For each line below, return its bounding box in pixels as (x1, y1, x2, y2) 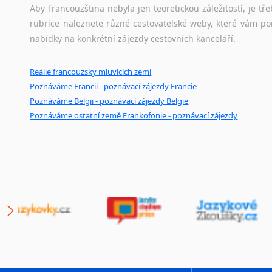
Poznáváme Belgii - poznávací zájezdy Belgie (30, 95, 189, 106)
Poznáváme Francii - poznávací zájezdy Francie (30, 80, 197, 92)
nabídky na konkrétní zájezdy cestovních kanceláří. (30, 32, 236, 44)
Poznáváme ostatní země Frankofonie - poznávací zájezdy (30, 109, 238, 121)
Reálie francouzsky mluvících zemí (30, 66, 152, 77)
